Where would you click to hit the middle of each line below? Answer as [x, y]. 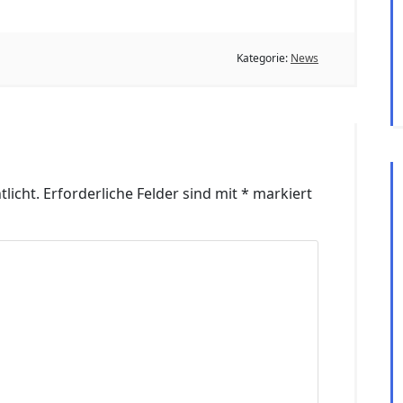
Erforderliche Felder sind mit [142, 194]
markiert [281, 194]
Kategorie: [264, 58]
